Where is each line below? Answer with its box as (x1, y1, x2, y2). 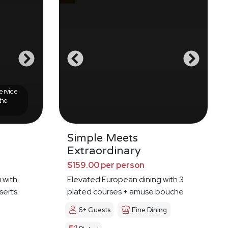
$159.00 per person (67, 160, 145, 171)
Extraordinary (67, 144, 141, 158)
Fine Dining (132, 206, 167, 215)
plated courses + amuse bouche (67, 186, 184, 197)
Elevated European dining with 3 (67, 174, 184, 185)
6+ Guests (78, 206, 110, 215)
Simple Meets (67, 131, 138, 145)
